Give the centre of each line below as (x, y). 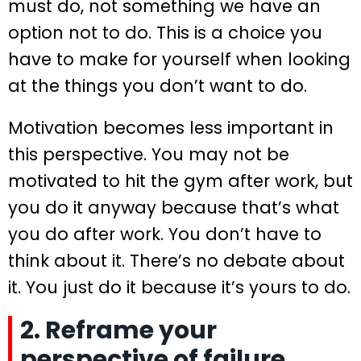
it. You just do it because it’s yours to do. (179, 287)
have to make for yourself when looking (179, 60)
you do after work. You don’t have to (165, 234)
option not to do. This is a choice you (165, 33)
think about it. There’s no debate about (176, 260)
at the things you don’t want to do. (158, 86)
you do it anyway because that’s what (174, 207)
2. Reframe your (118, 330)
